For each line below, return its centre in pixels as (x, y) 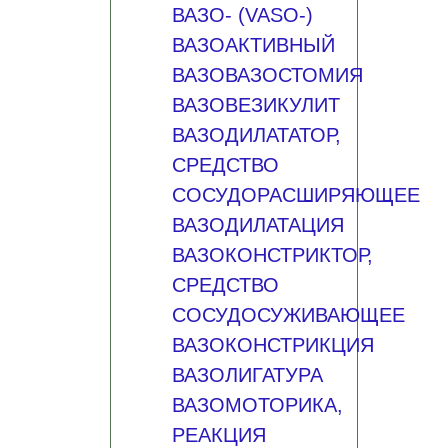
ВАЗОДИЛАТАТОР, (256, 135)
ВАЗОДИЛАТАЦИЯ (257, 225)
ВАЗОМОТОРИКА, (257, 405)
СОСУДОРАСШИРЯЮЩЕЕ (295, 195)
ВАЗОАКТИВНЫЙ (253, 45)
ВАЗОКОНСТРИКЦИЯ (272, 345)
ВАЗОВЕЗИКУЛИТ (255, 105)
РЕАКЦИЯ (218, 435)
